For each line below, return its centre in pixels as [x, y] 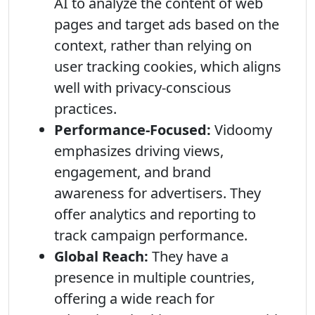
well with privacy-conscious [143, 88]
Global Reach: [101, 256]
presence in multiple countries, [154, 277]
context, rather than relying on [153, 45]
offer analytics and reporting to [155, 214]
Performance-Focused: [133, 130]
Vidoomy [242, 130]
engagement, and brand [133, 172]
